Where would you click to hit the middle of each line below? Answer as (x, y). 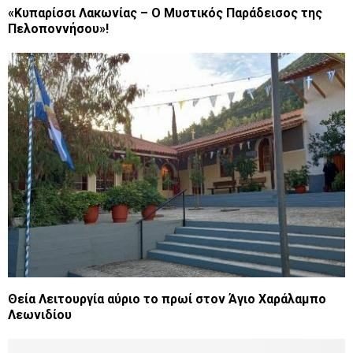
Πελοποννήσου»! (58, 28)
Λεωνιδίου (40, 314)
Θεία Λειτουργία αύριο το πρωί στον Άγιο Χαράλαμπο (167, 299)
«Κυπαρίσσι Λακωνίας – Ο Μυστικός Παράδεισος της (165, 13)
